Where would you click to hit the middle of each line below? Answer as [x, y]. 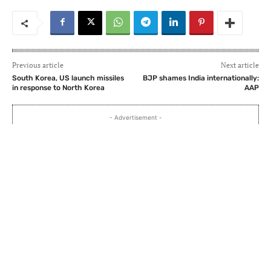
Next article [240, 65]
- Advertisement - [135, 118]
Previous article [38, 65]
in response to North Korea [58, 88]
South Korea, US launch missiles [68, 78]
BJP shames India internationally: [201, 78]
